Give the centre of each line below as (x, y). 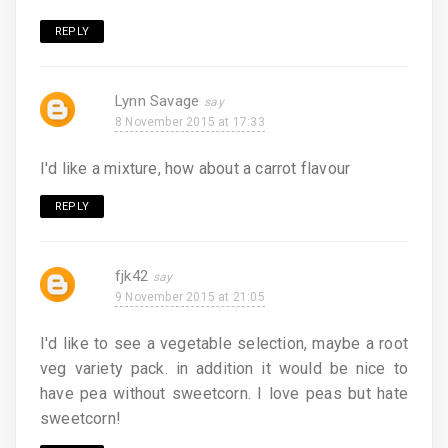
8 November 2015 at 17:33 (190, 121)
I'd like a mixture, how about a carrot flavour (195, 168)
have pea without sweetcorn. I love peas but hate (224, 393)
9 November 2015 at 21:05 (190, 296)
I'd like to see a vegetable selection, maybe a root (224, 343)
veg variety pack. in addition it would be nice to (224, 368)
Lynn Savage (157, 100)
